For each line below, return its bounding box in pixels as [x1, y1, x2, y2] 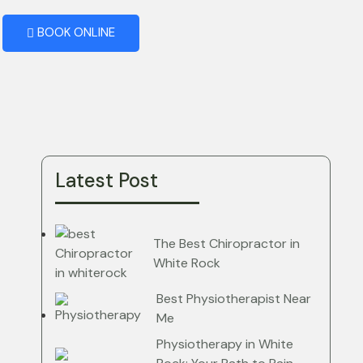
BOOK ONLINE [33, 24, 115, 41]
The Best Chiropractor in [153, 235, 301, 252]
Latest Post [55, 168, 159, 193]
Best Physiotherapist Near [156, 290, 312, 307]
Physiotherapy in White [156, 335, 294, 352]
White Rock [153, 254, 221, 271]
